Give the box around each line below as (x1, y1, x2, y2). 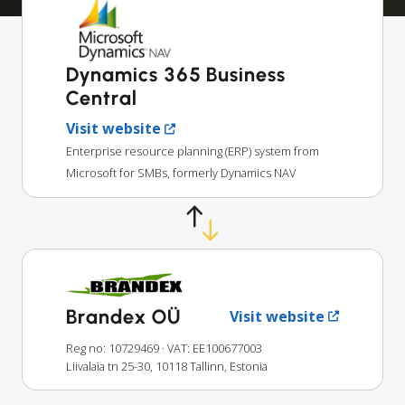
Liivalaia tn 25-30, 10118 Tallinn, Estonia (66, 357, 268, 374)
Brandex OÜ (66, 304, 181, 329)
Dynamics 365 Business (66, 62, 287, 88)
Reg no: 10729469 (66, 339, 159, 356)
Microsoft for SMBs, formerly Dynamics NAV (66, 165, 296, 182)
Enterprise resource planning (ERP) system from (66, 143, 319, 160)
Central (66, 86, 137, 111)
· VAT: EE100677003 (162, 339, 262, 356)
